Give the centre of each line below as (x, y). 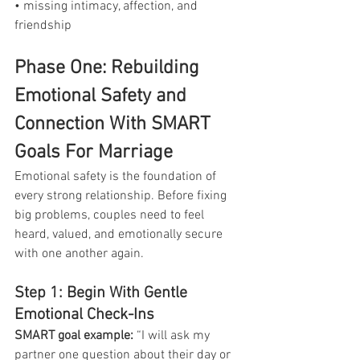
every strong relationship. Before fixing (122, 196)
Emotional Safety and (103, 96)
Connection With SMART (115, 124)
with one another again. (79, 254)
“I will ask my (173, 335)
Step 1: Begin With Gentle (103, 293)
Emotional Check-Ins (84, 315)
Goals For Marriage (94, 152)
